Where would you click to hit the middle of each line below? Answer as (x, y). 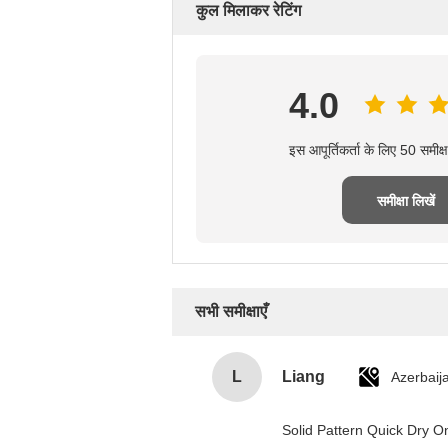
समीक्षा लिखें (406, 201)
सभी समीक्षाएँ (231, 311)
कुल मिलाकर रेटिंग (248, 10)
